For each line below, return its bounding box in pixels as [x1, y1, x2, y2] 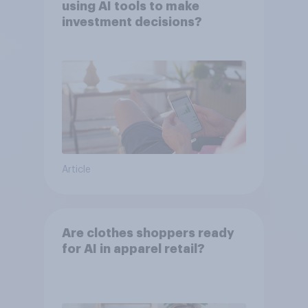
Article [61, 165, 91, 175]
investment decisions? [61, 16, 202, 29]
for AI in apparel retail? [61, 243, 205, 256]
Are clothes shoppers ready [61, 227, 234, 240]
